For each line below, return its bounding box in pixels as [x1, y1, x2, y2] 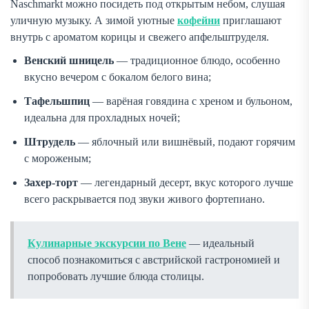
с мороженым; [24, 152, 91, 165]
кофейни [177, 14, 220, 27]
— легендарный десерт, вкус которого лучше [78, 177, 293, 189]
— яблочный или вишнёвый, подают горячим [75, 136, 295, 148]
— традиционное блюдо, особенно [114, 54, 280, 67]
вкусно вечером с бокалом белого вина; [24, 71, 211, 83]
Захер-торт [24, 177, 78, 189]
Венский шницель [24, 54, 114, 67]
